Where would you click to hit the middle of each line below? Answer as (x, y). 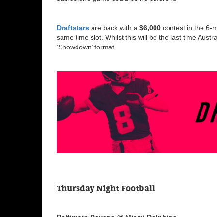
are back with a (115, 28)
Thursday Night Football (106, 188)
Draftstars (73, 28)
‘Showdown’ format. (87, 47)
